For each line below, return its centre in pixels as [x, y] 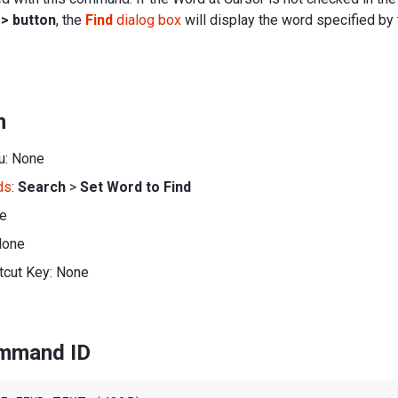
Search [42, 187]
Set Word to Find [135, 187]
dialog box [147, 20]
